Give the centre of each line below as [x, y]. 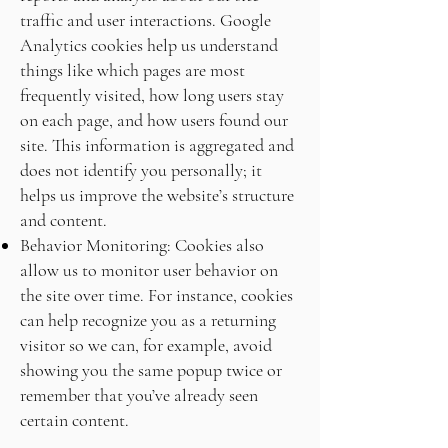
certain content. [74, 420]
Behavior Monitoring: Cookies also [142, 245]
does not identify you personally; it [141, 170]
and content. [63, 220]
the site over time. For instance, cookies [156, 295]
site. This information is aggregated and [157, 145]
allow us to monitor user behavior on [149, 270]
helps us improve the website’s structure [157, 195]
